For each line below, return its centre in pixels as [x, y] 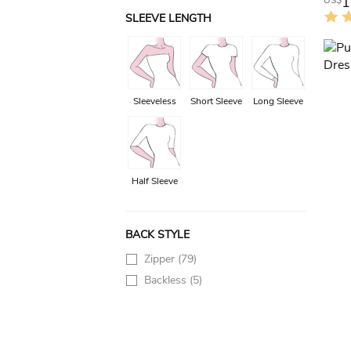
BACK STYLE [157, 235]
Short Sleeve [216, 101]
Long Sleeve [278, 101]
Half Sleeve [154, 181]
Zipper [161, 259]
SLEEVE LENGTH [168, 18]
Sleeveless [154, 101]
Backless [167, 280]
